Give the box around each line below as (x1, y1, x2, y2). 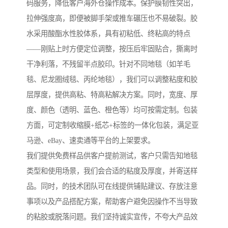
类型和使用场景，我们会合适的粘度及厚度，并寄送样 (26, 166, 197, 175)
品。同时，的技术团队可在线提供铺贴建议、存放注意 (26, 182, 197, 190)
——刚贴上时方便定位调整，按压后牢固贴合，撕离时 (26, 44, 197, 53)
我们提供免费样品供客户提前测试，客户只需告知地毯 (26, 151, 197, 160)
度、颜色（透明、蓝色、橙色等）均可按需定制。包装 (26, 105, 197, 114)
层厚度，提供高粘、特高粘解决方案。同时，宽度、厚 (26, 90, 197, 99)
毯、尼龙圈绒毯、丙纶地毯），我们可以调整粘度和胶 (26, 75, 197, 83)
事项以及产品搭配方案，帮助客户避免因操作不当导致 (26, 197, 197, 206)
